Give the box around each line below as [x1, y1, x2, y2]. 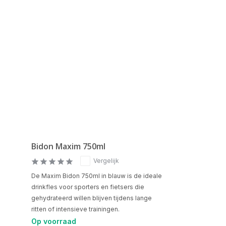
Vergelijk [93, 157, 119, 164]
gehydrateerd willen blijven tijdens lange [31, 194, 152, 202]
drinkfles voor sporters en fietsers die [31, 183, 144, 191]
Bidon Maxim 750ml [31, 141, 105, 152]
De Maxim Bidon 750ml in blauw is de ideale [31, 172, 162, 180]
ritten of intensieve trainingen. [31, 205, 120, 213]
